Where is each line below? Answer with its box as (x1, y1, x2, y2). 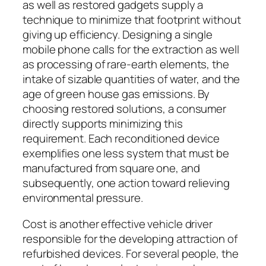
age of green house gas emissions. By (23, 86, 210, 102)
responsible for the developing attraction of (23, 230, 237, 246)
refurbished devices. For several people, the (23, 245, 239, 261)
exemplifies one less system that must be (23, 145, 229, 161)
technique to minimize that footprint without (23, 12, 241, 28)
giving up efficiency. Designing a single (23, 27, 213, 43)
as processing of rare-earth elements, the (23, 56, 229, 72)
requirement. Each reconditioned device (23, 131, 220, 147)
